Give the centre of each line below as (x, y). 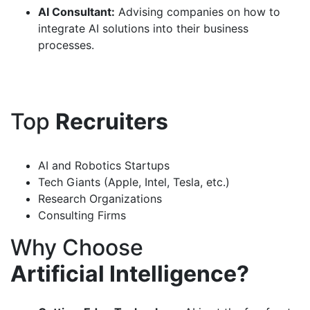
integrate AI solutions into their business (143, 28)
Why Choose (77, 247)
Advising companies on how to (198, 12)
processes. (66, 45)
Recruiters (112, 121)
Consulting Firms (82, 215)
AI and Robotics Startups (104, 165)
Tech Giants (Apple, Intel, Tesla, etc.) (134, 182)
